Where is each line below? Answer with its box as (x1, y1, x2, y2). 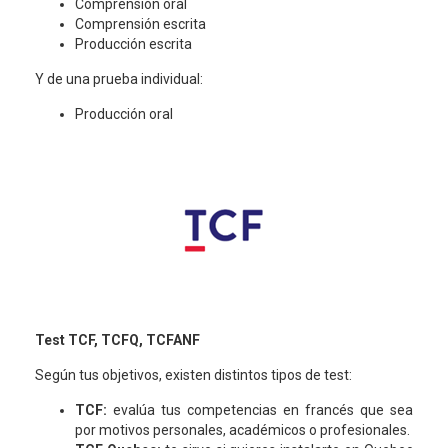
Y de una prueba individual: (35, 71, 203, 87)
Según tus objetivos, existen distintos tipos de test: (35, 367, 352, 383)
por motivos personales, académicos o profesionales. (75, 422, 410, 438)
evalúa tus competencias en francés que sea (113, 402, 413, 418)
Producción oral (75, 106, 173, 122)
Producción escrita (75, 36, 192, 52)
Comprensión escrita (75, 16, 206, 32)
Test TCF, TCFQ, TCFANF (35, 332, 200, 348)
